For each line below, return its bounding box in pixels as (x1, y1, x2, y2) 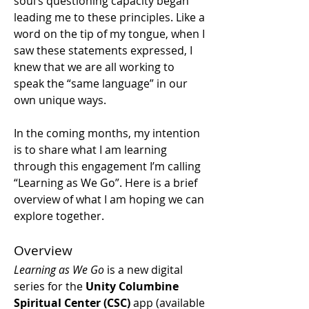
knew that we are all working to (14, 59, 175, 74)
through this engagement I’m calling (14, 158, 201, 174)
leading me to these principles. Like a (14, 9, 205, 25)
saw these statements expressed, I (14, 42, 192, 58)
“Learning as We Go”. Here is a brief (14, 175, 197, 190)
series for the (14, 278, 86, 294)
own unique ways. (14, 92, 106, 108)
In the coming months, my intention (14, 125, 200, 141)
